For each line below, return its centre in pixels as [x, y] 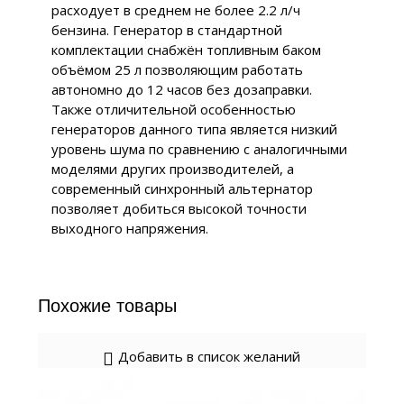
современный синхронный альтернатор [182, 189]
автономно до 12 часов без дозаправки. [181, 90]
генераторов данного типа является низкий [194, 129]
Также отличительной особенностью [173, 110]
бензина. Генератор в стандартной [166, 30]
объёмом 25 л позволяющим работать [177, 70]
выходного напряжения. [129, 229]
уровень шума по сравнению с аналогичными [199, 149]
